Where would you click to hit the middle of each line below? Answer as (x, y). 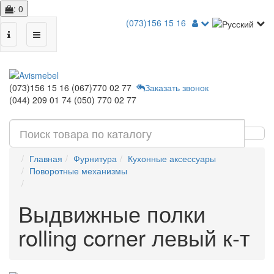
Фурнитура (95, 158)
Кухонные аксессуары (172, 158)
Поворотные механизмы (78, 171)
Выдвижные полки (112, 213)
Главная (46, 158)
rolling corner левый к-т (134, 237)
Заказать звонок (177, 87)
